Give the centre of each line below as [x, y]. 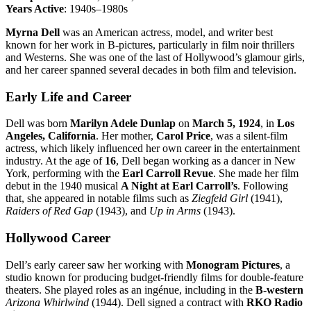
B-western [279, 289]
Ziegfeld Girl [220, 199]
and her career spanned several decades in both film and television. [151, 69]
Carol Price [183, 136]
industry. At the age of [55, 161]
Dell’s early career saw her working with [96, 264]
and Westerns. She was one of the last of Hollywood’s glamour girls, [155, 57]
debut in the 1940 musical [63, 186]
